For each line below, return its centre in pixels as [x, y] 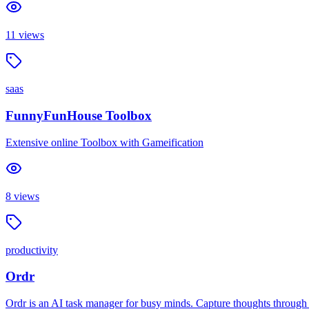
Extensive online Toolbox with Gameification [104, 142]
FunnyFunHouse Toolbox [79, 115]
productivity [32, 250]
